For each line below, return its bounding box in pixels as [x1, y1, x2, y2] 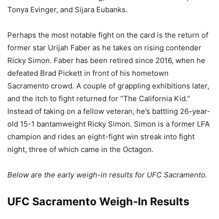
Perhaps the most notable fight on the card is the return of [7, 30, 208, 40]
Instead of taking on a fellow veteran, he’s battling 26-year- [7, 106, 210, 116]
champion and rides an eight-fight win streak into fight [7, 131, 195, 141]
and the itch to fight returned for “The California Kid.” [7, 93, 190, 103]
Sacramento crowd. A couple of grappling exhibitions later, [7, 81, 209, 90]
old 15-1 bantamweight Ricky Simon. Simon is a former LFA [7, 119, 210, 129]
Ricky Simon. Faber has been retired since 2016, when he [7, 55, 205, 65]
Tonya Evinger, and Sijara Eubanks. [7, 4, 128, 14]
